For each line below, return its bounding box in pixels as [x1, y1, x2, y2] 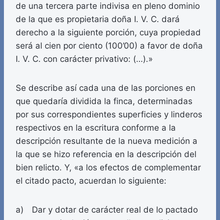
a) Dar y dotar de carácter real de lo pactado [16, 205, 198, 215]
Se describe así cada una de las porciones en [16, 83, 195, 93]
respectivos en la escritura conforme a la [16, 123, 176, 133]
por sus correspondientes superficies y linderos [16, 110, 202, 120]
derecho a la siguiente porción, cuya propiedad [16, 27, 201, 38]
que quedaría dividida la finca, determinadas [16, 96, 192, 107]
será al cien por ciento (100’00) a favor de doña [16, 41, 203, 51]
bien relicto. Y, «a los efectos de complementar [16, 163, 201, 173]
